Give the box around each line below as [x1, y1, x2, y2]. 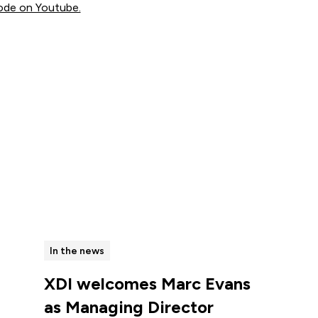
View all [197, 185, 245, 202]
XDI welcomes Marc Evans [43, 273, 251, 294]
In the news [49, 245, 104, 257]
